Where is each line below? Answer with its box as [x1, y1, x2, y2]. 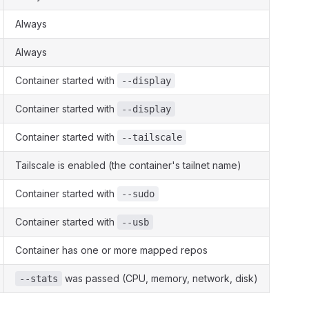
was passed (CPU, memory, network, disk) [62, 272, 258, 284]
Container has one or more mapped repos [15, 244, 208, 256]
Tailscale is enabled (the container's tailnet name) [15, 159, 241, 171]
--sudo [121, 188, 154, 199]
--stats [19, 273, 58, 284]
